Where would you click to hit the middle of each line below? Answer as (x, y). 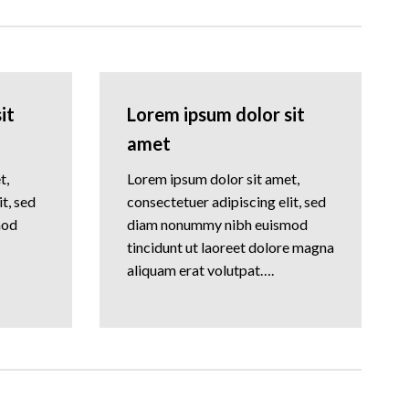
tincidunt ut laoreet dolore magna (230, 247)
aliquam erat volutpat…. (200, 270)
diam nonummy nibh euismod (217, 225)
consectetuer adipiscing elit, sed (226, 202)
